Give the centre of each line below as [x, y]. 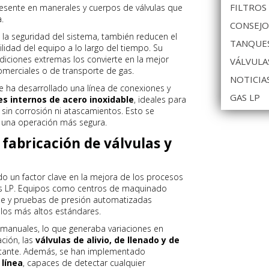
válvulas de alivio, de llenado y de [107, 240]
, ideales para [160, 99]
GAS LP [245, 97]
